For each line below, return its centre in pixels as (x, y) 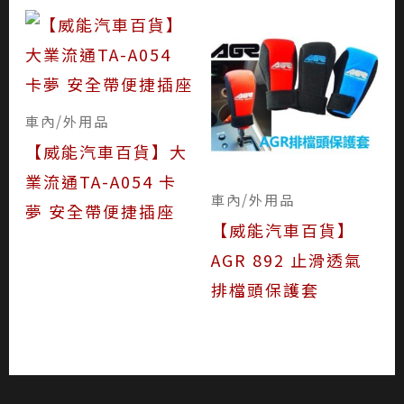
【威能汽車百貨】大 (106, 151)
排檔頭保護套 (265, 289)
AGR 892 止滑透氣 (287, 259)
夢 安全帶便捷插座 (100, 211)
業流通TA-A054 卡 (101, 181)
